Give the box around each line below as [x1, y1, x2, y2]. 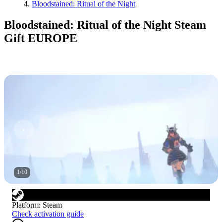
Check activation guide [12, 209, 84, 218]
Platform [12, 200, 39, 209]
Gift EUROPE [4, 31, 77, 45]
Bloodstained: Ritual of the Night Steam [4, 18, 206, 31]
